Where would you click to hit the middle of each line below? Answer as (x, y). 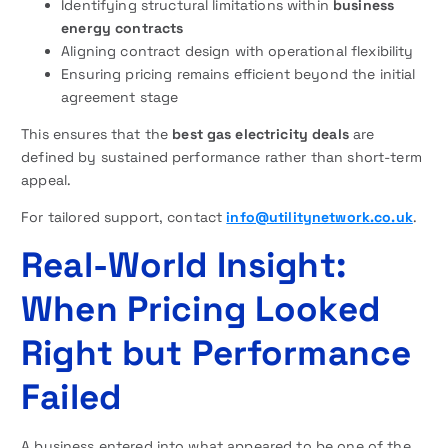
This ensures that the (97, 134)
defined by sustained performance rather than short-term (221, 157)
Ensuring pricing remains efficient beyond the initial (238, 74)
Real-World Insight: (183, 265)
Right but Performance (216, 353)
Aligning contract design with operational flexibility (237, 51)
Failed (71, 397)
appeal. (46, 180)
